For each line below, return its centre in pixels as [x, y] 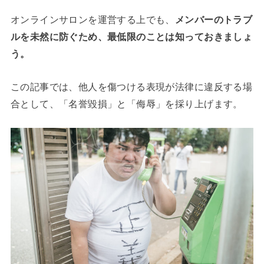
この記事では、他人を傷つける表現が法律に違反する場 [131, 86]
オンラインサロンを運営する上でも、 [93, 20]
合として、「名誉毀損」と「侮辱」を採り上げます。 [126, 103]
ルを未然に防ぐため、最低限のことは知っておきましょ [131, 37]
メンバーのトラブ [214, 20]
